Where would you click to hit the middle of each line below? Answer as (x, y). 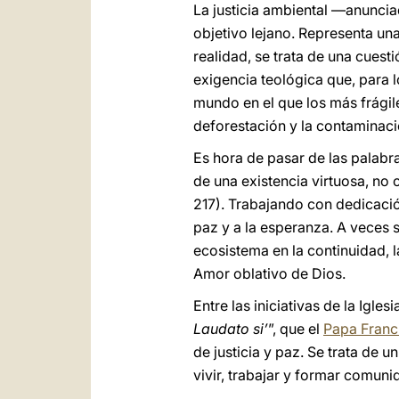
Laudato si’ (231, 329)
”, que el (296, 329)
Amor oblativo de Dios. (269, 273)
